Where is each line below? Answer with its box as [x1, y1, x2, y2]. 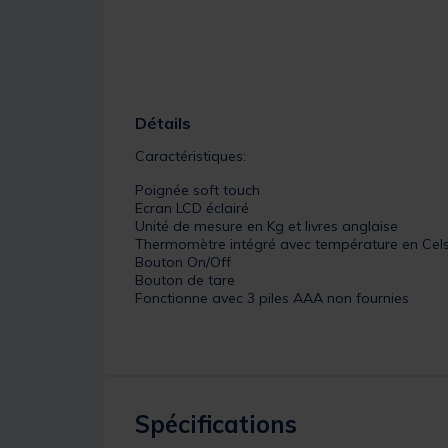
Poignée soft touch [135, 180, 260, 199]
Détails [135, 112, 191, 133]
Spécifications [135, 408, 297, 439]
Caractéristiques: [135, 146, 246, 165]
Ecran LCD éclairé [135, 198, 249, 217]
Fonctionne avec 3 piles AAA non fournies [135, 288, 409, 307]
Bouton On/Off [135, 252, 231, 271]
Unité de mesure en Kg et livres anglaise [135, 216, 398, 235]
